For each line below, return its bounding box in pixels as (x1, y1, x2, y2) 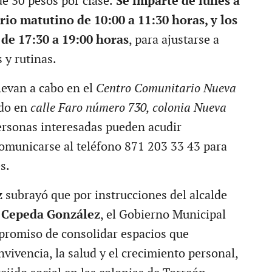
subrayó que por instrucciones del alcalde (2, 188, 227, 203)
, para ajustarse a (128, 32, 219, 47)
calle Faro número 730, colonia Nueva (30, 100, 226, 115)
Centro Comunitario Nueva (95, 81, 236, 96)
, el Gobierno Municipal (100, 207, 226, 222)
